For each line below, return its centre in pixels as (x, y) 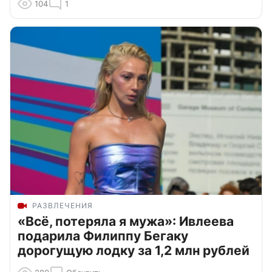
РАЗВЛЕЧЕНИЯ (63, 205)
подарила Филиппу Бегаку (103, 236)
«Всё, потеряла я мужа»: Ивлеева (126, 221)
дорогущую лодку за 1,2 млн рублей (134, 250)
